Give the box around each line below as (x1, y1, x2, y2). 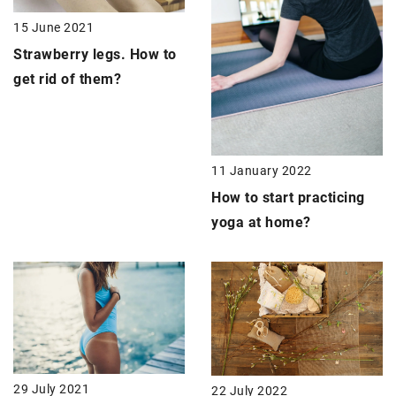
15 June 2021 (13, 20, 94, 35)
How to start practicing (211, 189, 365, 207)
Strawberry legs (13, 46, 121, 64)
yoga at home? (211, 214, 311, 232)
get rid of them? (13, 71, 121, 88)
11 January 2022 (211, 164, 312, 179)
